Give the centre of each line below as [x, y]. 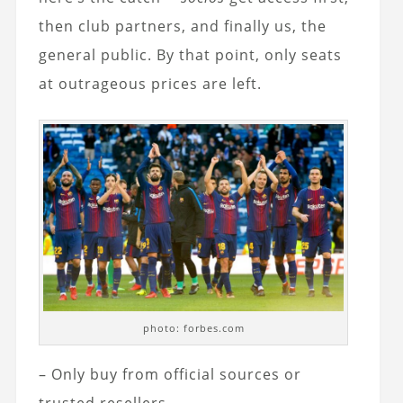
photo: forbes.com [193, 328]
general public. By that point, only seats [190, 54]
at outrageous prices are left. [150, 83]
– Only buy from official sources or [170, 375]
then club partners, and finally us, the [182, 26]
